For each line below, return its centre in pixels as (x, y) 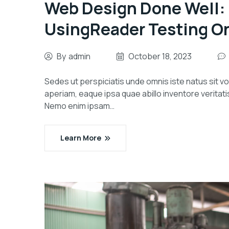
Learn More (81, 138)
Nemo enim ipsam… (79, 106)
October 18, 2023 (160, 56)
